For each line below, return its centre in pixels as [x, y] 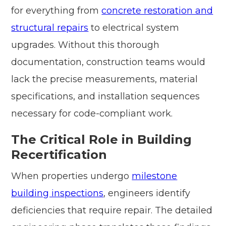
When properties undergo [72, 176]
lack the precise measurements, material [105, 79]
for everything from [56, 11]
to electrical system [134, 28]
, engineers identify [147, 193]
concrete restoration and [157, 11]
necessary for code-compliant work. [92, 114]
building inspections [58, 193]
